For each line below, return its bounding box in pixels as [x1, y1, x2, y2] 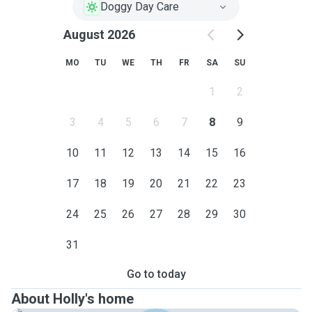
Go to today [126, 267, 186, 281]
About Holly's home [11, 290, 134, 307]
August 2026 [63, 27, 135, 42]
